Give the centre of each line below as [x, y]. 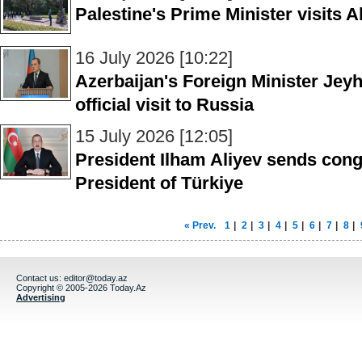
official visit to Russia [164, 105]
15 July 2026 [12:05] [154, 136]
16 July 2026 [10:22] [154, 58]
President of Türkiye [159, 183]
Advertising [41, 297]
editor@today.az [96, 278]
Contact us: [40, 278]
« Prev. [200, 225]
